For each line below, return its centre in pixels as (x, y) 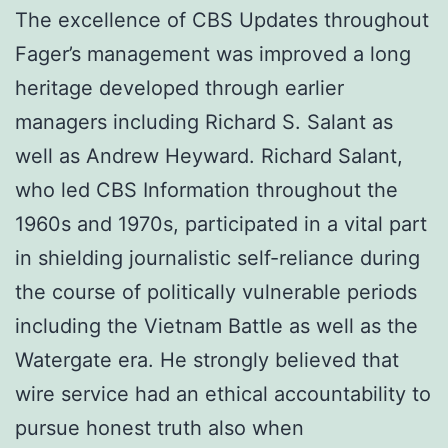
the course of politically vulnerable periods (216, 291)
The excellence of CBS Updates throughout (222, 19)
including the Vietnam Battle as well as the (216, 325)
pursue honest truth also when (159, 427)
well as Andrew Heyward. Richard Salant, (209, 155)
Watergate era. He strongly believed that (207, 359)
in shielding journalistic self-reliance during (217, 257)
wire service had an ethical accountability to (223, 393)
